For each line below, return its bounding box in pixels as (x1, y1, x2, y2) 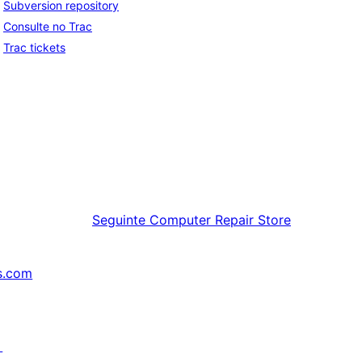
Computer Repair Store (149, 212, 291, 229)
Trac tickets (3, 40, 65, 55)
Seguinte (92, 212, 145, 229)
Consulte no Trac (3, 19, 92, 34)
